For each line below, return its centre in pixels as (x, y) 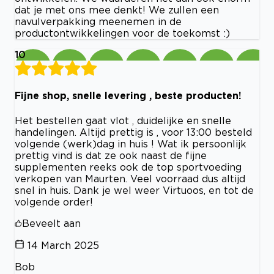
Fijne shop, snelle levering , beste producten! (128, 96)
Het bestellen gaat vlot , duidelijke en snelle (123, 120)
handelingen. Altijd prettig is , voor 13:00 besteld (133, 132)
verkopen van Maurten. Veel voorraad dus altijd (130, 178)
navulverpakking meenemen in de (98, 22)
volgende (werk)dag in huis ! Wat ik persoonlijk (131, 143)
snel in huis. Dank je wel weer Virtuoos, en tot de (134, 190)
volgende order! (54, 202)
